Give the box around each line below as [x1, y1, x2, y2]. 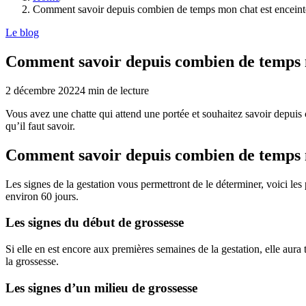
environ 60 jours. [5, 190, 79, 202]
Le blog [5, 27, 39, 38]
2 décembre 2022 [5, 84, 80, 96]
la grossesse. [5, 255, 59, 268]
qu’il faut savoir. [5, 120, 75, 132]
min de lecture [85, 84, 149, 96]
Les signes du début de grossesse [5, 215, 184, 230]
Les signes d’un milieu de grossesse [5, 280, 197, 295]
